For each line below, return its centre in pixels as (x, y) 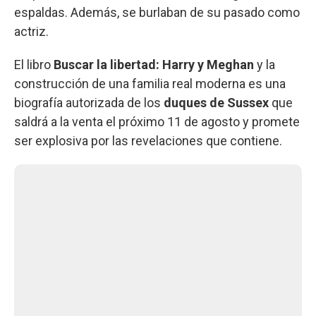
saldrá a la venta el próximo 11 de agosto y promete (157, 121)
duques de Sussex (216, 102)
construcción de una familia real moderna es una (150, 83)
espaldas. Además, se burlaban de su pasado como (157, 12)
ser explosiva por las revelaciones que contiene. (148, 140)
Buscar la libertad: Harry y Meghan (152, 64)
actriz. (31, 31)
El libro (32, 64)
